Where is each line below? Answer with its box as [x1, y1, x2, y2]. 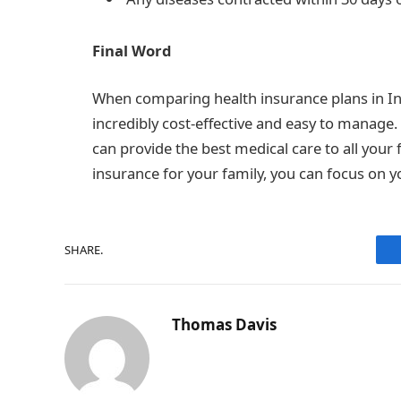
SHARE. [64, 241, 103, 258]
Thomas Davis [172, 314, 277, 336]
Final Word [92, 39, 172, 61]
